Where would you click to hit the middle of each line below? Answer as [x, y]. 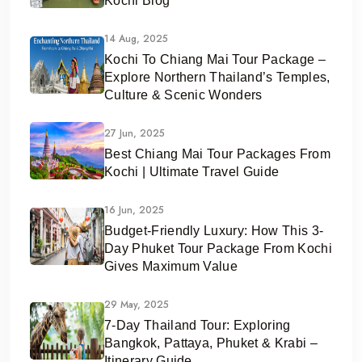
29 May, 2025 [137, 304]
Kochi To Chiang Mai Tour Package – [215, 59]
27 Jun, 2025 [135, 133]
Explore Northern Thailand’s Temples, [217, 77]
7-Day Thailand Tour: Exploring [198, 325]
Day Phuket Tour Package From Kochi [218, 248]
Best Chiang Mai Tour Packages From [217, 154]
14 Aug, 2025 [136, 38]
